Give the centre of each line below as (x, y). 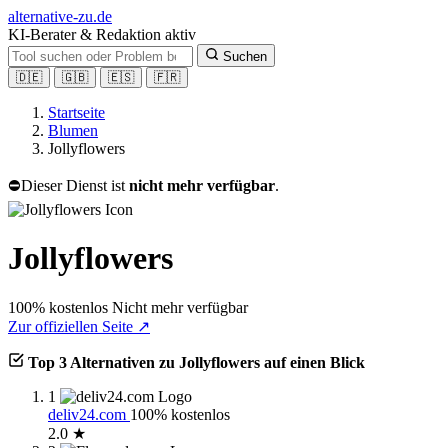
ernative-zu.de (67, 16)
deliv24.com (89, 414)
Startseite (76, 112)
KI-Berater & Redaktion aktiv (102, 34)
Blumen (73, 130)
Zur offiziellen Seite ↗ (79, 326)
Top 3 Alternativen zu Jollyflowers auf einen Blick (196, 362)
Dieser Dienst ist (75, 185)
